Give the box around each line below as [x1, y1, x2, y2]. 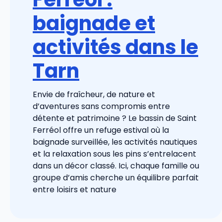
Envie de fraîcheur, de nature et [33, 88, 155, 100]
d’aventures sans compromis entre [33, 100, 170, 112]
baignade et [33, 9, 155, 37]
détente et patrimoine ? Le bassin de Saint [33, 112, 197, 124]
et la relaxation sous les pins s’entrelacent [33, 148, 196, 160]
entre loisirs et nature [33, 183, 116, 195]
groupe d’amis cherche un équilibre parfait [33, 171, 199, 183]
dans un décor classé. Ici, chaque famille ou [33, 160, 199, 171]
